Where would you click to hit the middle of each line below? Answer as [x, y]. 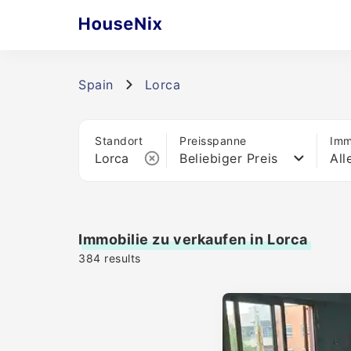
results [121, 258]
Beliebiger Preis [229, 158]
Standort [119, 141]
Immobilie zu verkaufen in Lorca [193, 239]
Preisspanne [213, 141]
